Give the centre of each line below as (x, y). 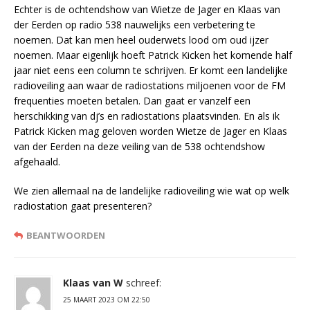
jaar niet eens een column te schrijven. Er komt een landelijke (151, 71)
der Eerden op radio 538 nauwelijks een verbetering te (135, 25)
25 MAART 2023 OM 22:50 (107, 300)
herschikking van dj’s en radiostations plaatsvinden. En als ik (147, 116)
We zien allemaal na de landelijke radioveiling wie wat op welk (152, 191)
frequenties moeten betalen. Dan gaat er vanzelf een (132, 101)
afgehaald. (37, 162)
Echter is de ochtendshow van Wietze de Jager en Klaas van (147, 10)
